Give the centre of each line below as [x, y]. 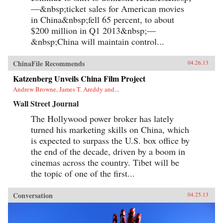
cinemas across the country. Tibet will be [105, 162]
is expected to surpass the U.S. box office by [110, 140]
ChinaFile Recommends [49, 63]
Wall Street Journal [46, 103]
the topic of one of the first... [83, 173]
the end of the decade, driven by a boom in [108, 151]
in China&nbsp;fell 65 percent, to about [103, 19]
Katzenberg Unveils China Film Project [79, 78]
